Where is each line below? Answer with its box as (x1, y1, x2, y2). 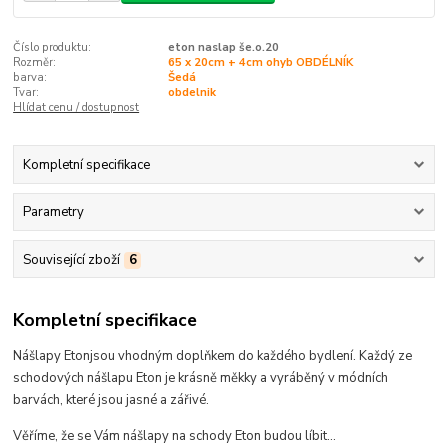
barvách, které (13, 391, 96, 410)
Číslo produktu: (13, 39, 92, 55)
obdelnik (167, 84, 216, 100)
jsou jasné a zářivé (95, 391, 207, 410)
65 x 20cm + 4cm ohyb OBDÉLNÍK (167, 54, 353, 70)
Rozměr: (13, 54, 57, 70)
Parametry (22, 203, 84, 222)
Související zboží (22, 250, 120, 269)
